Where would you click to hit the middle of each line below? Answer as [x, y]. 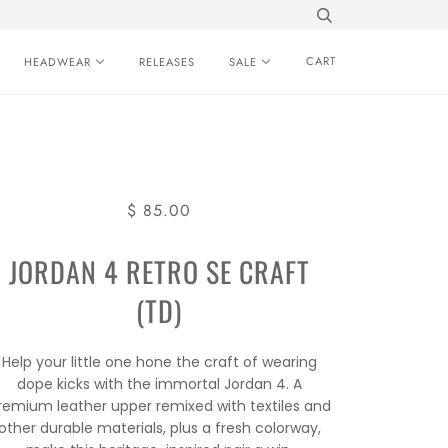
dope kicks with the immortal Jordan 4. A [159, 384]
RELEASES [167, 61]
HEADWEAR [57, 61]
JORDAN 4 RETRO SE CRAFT [159, 271]
